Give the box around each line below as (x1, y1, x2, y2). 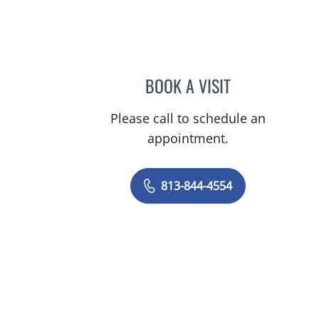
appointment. (147, 130, 229, 147)
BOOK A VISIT (145, 73, 231, 98)
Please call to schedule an (110, 110, 266, 127)
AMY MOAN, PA (230, 74, 301, 93)
